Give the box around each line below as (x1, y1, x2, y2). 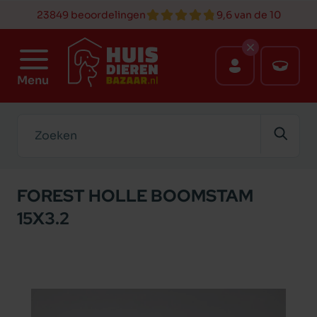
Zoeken (16, 114, 59, 129)
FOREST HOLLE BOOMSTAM (17, 185, 253, 207)
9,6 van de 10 (216, 8, 281, 21)
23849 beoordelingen (36, 8, 146, 21)
